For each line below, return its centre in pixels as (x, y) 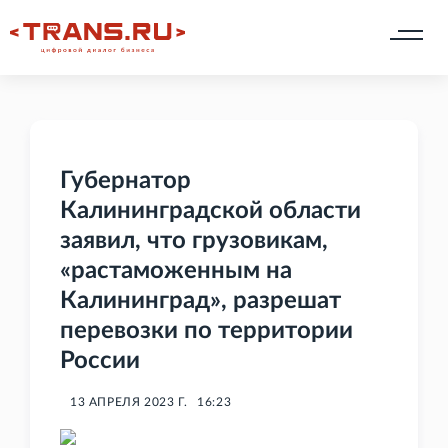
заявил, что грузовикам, (194, 241)
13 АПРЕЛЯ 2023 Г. (129, 402)
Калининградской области (210, 211)
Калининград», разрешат (200, 301)
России (100, 361)
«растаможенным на (176, 271)
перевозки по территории (206, 331)
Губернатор (125, 181)
